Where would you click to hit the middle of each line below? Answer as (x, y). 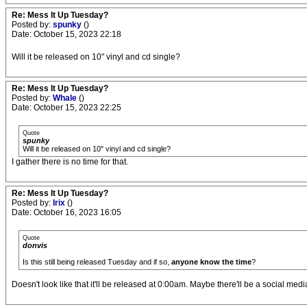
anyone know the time (211, 262)
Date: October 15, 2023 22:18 (66, 34)
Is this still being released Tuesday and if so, (97, 262)
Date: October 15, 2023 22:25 (66, 108)
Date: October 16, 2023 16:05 (66, 212)
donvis (35, 245)
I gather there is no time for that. (70, 162)
